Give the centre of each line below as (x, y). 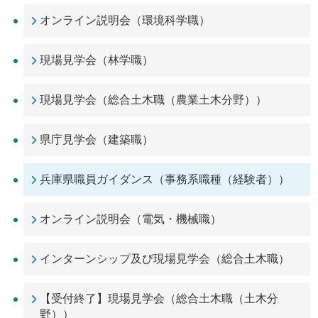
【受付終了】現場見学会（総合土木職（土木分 (159, 299)
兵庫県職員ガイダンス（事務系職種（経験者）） (165, 180)
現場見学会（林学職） (97, 60)
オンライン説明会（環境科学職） (125, 21)
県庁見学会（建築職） (97, 140)
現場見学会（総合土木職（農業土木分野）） (153, 100)
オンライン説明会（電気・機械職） (131, 219)
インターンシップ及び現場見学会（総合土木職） (165, 259)
